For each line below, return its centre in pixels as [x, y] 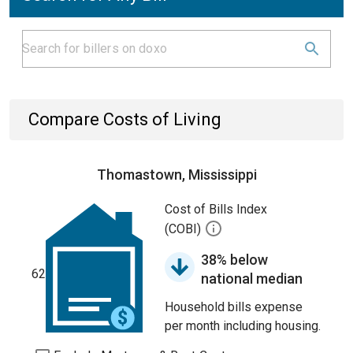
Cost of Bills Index [216, 209]
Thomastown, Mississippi [176, 175]
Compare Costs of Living [125, 119]
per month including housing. [243, 326]
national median [252, 279]
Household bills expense [234, 307]
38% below [234, 260]
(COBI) [184, 229]
